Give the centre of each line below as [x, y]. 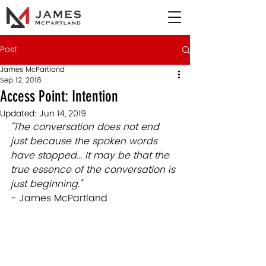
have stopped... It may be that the [91, 156]
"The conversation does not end [86, 127]
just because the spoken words [85, 141]
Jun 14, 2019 [63, 114]
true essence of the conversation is [94, 170]
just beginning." [46, 184]
